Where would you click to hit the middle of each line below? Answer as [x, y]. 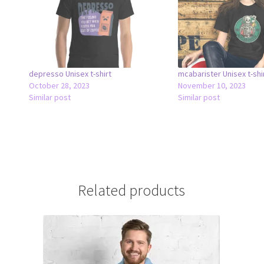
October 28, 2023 [59, 85]
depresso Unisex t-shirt [70, 73]
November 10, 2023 [212, 85]
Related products [132, 190]
